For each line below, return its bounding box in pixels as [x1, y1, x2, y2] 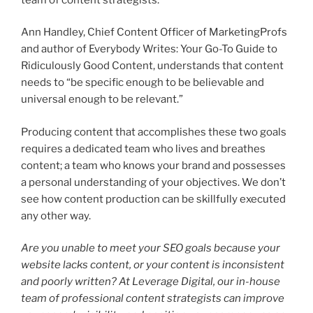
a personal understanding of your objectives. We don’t [21, 175, 286, 189]
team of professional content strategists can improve [21, 292, 284, 305]
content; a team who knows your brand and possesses [21, 159, 286, 172]
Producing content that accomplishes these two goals [21, 125, 286, 138]
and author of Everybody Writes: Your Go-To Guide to [21, 43, 277, 56]
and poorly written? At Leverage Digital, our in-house [21, 275, 280, 289]
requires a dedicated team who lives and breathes [21, 142, 265, 155]
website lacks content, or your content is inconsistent [21, 259, 284, 272]
